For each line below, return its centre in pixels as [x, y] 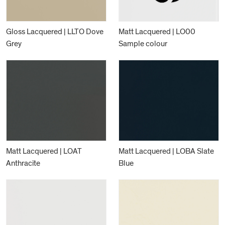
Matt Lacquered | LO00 [157, 31]
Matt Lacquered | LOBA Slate [166, 151]
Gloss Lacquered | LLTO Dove [55, 31]
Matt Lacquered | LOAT [44, 151]
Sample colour [143, 43]
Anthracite [23, 163]
